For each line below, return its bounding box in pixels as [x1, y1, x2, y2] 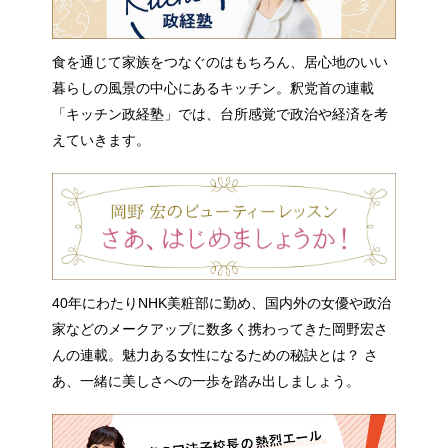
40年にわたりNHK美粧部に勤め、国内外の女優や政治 [52, 294, 392, 311]
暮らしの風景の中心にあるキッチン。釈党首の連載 [52, 79, 375, 96]
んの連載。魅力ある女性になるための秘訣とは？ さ [52, 346, 379, 363]
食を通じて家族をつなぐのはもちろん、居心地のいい [52, 53, 389, 70]
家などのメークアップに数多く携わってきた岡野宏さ [52, 320, 389, 337]
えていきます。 [52, 131, 151, 148]
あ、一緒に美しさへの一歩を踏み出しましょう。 [52, 372, 361, 389]
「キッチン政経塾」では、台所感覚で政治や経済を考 [52, 105, 389, 122]
